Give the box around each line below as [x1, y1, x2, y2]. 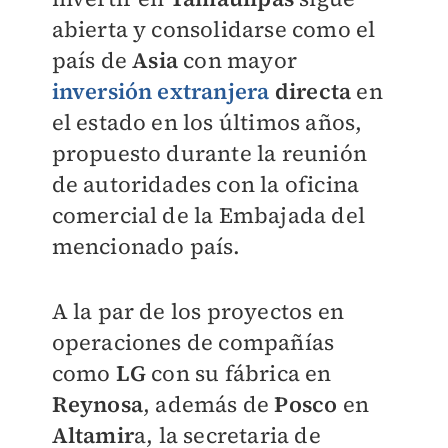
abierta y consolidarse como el [51, 14, 376, 44]
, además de [142, 389, 275, 419]
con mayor [177, 45, 297, 75]
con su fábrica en [145, 358, 332, 388]
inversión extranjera [51, 76, 270, 106]
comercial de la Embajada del [51, 200, 366, 230]
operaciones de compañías [51, 327, 335, 357]
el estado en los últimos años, [51, 107, 363, 137]
